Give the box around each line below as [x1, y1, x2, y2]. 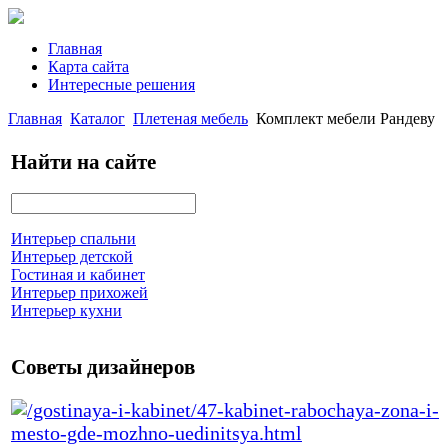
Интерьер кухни [11, 302, 122, 320]
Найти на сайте [11, 149, 156, 174]
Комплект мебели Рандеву [256, 110, 435, 127]
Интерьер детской [11, 248, 133, 266]
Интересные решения [48, 76, 195, 93]
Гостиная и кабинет [11, 266, 145, 284]
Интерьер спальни [11, 230, 136, 248]
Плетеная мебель [133, 110, 248, 127]
